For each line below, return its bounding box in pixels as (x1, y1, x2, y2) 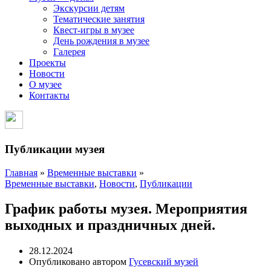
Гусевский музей (129, 256, 198, 267)
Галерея (53, 47, 85, 57)
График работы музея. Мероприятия (5, 201, 247, 217)
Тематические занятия (53, 14, 145, 25)
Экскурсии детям (53, 3, 125, 14)
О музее (29, 79, 62, 90)
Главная (5, 167, 38, 178)
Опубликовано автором (29, 256, 129, 267)
